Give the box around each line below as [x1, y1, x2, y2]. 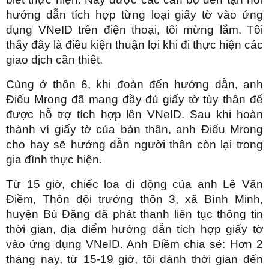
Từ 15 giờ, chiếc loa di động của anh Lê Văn [6, 177, 263, 190]
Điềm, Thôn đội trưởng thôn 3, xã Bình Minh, [6, 192, 263, 205]
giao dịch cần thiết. [6, 53, 103, 66]
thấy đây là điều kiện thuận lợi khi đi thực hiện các [6, 38, 263, 51]
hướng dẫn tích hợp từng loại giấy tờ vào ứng [6, 8, 263, 21]
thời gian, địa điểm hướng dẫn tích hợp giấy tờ [6, 222, 263, 235]
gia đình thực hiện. [6, 153, 102, 166]
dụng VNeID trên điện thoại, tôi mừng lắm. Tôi [6, 23, 263, 36]
